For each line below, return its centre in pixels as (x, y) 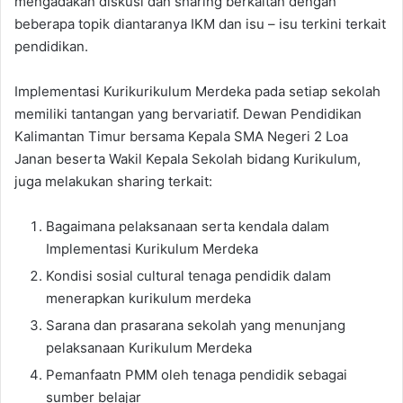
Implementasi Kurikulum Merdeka (152, 249)
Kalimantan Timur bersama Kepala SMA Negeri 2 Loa (181, 137)
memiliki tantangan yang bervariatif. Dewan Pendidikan (188, 114)
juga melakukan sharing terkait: (113, 182)
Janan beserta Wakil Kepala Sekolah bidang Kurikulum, (188, 159)
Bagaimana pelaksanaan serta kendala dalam (188, 227)
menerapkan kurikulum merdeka (148, 299)
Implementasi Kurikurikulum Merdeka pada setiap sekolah (197, 92)
